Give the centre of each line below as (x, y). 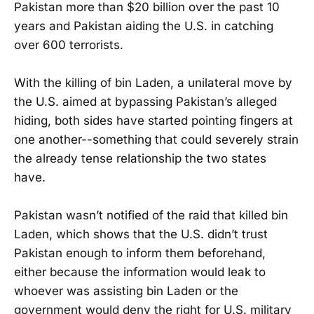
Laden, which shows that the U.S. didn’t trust (141, 234)
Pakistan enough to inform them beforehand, (140, 253)
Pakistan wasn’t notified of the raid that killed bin (151, 215)
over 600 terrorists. (69, 45)
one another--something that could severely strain (156, 139)
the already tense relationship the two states (140, 158)
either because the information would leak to (140, 272)
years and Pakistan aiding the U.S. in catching (144, 26)
